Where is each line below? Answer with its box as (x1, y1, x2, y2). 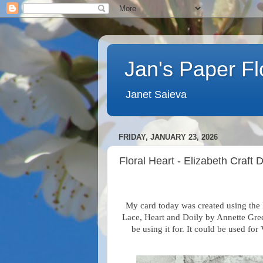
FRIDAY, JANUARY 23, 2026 (119, 133, 218, 142)
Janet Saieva (126, 89, 187, 100)
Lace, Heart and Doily (122, 212, 205, 222)
